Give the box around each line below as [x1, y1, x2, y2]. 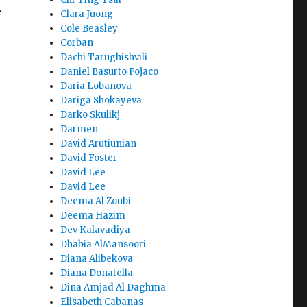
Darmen [60, 123, 99, 136]
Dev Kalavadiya [60, 224, 131, 236]
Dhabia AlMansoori [60, 238, 147, 251]
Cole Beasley [60, 23, 119, 35]
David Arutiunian [60, 138, 137, 150]
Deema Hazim [60, 210, 126, 222]
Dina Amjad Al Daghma [60, 282, 167, 294]
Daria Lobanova [60, 80, 132, 93]
